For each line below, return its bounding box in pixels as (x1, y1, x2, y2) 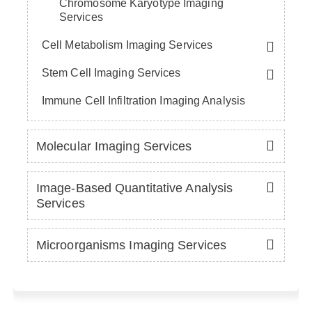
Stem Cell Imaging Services (41, 66, 181, 79)
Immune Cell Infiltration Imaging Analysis (41, 94, 246, 107)
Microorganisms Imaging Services (36, 237, 227, 252)
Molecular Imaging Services (36, 139, 192, 153)
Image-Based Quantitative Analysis (36, 180, 233, 195)
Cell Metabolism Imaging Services (41, 38, 213, 51)
